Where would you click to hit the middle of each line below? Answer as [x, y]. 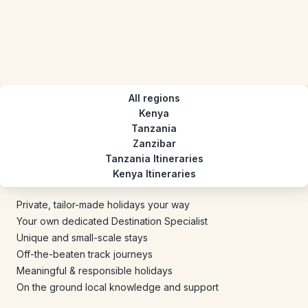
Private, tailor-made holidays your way [103, 205]
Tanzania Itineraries [154, 158]
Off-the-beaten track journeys [85, 254]
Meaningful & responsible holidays [95, 271]
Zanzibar [154, 143]
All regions [154, 98]
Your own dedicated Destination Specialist [112, 221]
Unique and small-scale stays [82, 238]
